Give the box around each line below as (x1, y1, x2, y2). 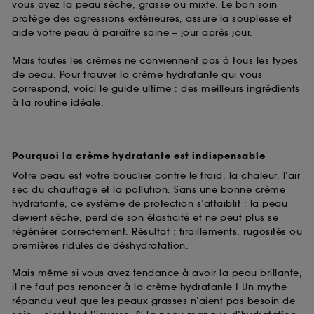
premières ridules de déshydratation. (12, 239, 189, 252)
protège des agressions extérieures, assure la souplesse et (12, 13, 292, 25)
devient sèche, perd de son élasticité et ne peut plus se (12, 211, 278, 224)
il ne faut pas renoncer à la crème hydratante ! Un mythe (12, 281, 287, 294)
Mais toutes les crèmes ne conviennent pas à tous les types (12, 54, 298, 67)
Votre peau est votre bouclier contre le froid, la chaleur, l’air (12, 169, 300, 182)
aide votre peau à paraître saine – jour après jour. (12, 27, 253, 39)
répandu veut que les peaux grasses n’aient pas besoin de (12, 295, 295, 308)
